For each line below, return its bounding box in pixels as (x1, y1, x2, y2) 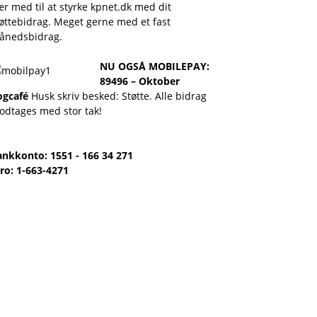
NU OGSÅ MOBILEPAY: (100, 59, 209, 73)
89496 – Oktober (100, 74, 180, 88)
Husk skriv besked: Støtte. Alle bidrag (31, 89, 207, 103)
